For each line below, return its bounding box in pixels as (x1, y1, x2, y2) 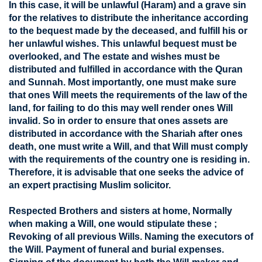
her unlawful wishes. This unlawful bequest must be (9, 39, 237, 49)
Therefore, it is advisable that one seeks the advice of (9, 167, 243, 177)
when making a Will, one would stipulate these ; (9, 219, 217, 229)
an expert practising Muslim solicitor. (9, 180, 171, 190)
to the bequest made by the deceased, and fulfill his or (9, 26, 247, 36)
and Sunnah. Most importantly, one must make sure (9, 77, 236, 87)
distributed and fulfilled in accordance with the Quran (9, 64, 243, 74)
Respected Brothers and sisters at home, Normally (9, 206, 232, 216)
